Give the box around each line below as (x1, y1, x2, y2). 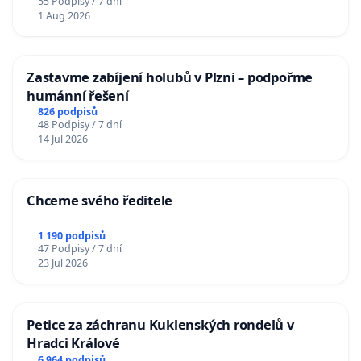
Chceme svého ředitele (27, 191, 173, 210)
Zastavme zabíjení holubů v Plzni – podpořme (27, 67, 313, 86)
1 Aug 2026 (37, 8, 90, 23)
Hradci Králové (27, 334, 120, 353)
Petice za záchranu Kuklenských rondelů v (27, 315, 294, 334)
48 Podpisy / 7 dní (37, 118, 122, 132)
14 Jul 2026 (37, 132, 88, 147)
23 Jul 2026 (37, 256, 88, 271)
